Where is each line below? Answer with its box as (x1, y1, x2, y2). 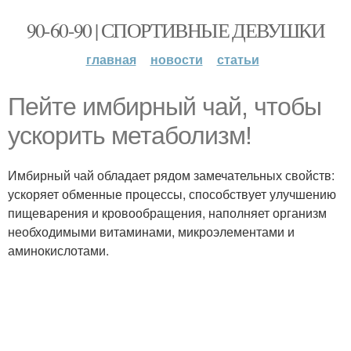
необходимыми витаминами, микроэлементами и (8, 223, 295, 241)
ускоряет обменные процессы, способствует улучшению (8, 185, 336, 203)
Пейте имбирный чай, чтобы (8, 92, 321, 121)
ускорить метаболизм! (8, 121, 251, 150)
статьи (216, 50, 259, 68)
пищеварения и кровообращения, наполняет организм (8, 204, 327, 222)
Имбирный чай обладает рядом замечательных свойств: (8, 166, 335, 184)
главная (85, 50, 136, 68)
